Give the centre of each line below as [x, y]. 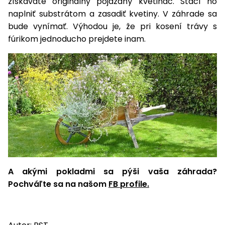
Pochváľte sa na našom [58, 184]
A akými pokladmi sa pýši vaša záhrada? [113, 171]
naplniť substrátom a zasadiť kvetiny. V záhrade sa [113, 14]
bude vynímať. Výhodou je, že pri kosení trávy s [113, 27]
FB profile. [129, 184]
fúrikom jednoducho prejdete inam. [77, 39]
